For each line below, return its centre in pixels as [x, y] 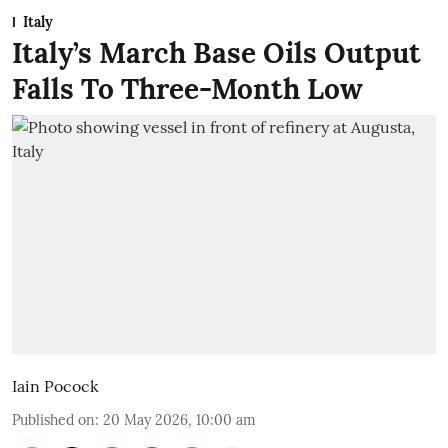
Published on [53, 419]
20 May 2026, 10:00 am [179, 419]
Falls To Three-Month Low [187, 89]
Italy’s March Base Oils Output [216, 53]
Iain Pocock [55, 385]
